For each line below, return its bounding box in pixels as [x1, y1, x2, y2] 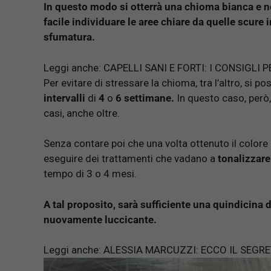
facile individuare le [44, 16, 139, 28]
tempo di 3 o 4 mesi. [44, 168, 137, 180]
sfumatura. [44, 31, 95, 44]
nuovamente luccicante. [44, 213, 157, 226]
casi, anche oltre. [44, 106, 120, 119]
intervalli [44, 91, 85, 104]
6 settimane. [116, 91, 174, 104]
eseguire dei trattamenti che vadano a [44, 152, 218, 165]
